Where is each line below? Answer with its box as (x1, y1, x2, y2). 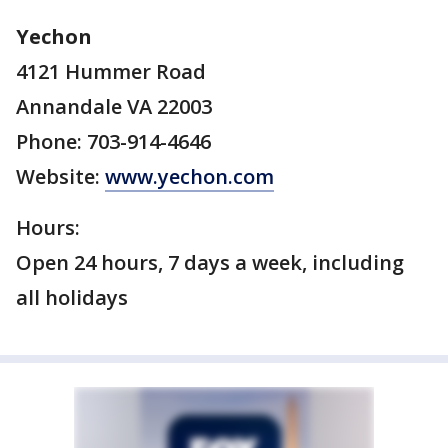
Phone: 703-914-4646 (16, 128, 211, 155)
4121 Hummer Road (16, 58, 206, 85)
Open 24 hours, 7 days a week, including (16, 249, 404, 276)
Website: (16, 163, 105, 190)
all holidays (16, 284, 128, 311)
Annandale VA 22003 (16, 93, 212, 120)
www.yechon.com (105, 163, 274, 190)
